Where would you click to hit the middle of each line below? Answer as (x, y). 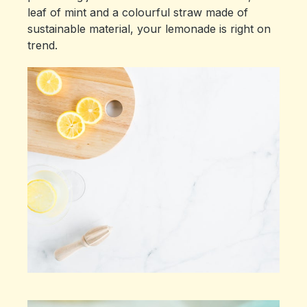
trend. (42, 45)
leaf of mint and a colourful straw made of (138, 12)
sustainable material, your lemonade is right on (149, 28)
